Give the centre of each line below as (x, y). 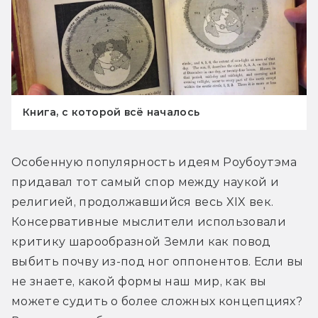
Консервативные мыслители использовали (149, 222)
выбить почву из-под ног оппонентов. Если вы (158, 262)
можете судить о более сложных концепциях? (157, 302)
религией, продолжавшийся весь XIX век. (143, 202)
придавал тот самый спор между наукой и (146, 182)
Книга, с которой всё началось (111, 113)
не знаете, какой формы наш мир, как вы (139, 282)
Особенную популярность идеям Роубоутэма (154, 163)
